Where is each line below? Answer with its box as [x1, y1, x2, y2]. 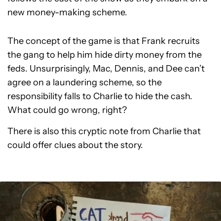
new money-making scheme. [7, 7, 127, 18]
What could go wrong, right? [7, 105, 127, 116]
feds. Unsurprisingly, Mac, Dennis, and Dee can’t [7, 63, 205, 74]
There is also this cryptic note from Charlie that [7, 126, 201, 137]
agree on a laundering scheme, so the [7, 77, 162, 88]
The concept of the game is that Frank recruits [7, 36, 200, 47]
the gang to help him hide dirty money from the [7, 49, 202, 61]
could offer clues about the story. [7, 140, 143, 151]
